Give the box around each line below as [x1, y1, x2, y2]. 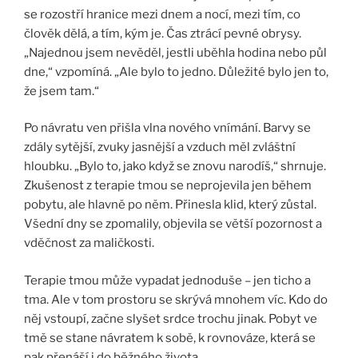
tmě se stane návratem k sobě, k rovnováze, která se [24, 330, 316, 345]
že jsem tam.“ [24, 83, 99, 98]
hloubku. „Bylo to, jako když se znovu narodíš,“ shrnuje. [24, 159, 326, 174]
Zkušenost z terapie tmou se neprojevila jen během [24, 178, 312, 193]
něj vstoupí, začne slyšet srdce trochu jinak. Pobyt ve [24, 311, 317, 326]
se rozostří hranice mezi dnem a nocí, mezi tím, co [24, 6, 300, 22]
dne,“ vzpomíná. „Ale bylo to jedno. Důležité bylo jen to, [24, 64, 328, 79]
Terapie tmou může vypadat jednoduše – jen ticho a [24, 272, 311, 288]
